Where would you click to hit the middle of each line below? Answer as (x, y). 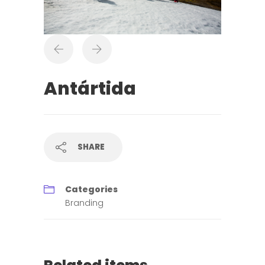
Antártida (90, 89)
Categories (91, 189)
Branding (84, 203)
